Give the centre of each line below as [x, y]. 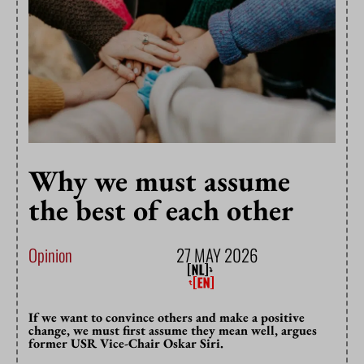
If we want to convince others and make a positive [167, 318]
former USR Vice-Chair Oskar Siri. [126, 344]
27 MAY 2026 [217, 255]
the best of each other [161, 210]
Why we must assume [159, 181]
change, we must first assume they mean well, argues [173, 331]
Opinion [50, 255]
